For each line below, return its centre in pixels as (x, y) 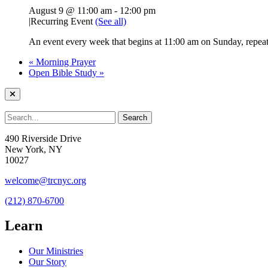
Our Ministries (56, 251)
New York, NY (34, 149)
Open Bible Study (64, 72)
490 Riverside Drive (43, 138)
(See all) (111, 21)
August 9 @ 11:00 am (70, 10)
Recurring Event (63, 21)
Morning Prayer (65, 62)
